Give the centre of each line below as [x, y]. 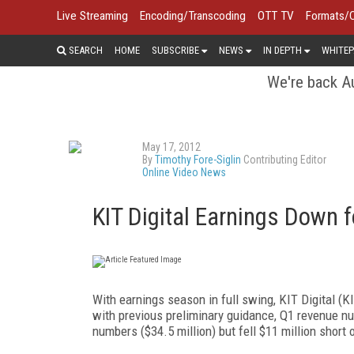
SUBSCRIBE [175, 50]
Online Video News [184, 172]
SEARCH [85, 50]
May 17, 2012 [171, 147]
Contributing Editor [284, 159]
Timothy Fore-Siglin [198, 159]
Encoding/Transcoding [193, 16]
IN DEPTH [282, 50]
